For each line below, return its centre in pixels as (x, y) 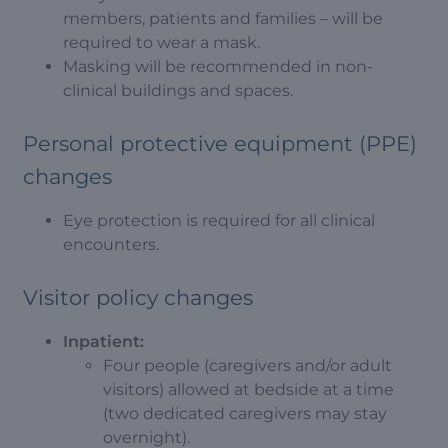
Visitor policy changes (138, 297)
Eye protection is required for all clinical (219, 220)
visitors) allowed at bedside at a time (248, 389)
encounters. (111, 244)
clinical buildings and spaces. (178, 90)
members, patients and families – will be (223, 18)
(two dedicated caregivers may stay (245, 413)
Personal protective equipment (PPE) (220, 143)
